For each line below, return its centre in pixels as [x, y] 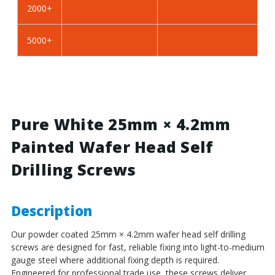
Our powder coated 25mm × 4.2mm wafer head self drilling [128, 234]
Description [52, 210]
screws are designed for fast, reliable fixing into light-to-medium [137, 247]
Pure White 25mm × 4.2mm [121, 124]
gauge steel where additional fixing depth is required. [115, 260]
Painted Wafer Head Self [112, 146]
